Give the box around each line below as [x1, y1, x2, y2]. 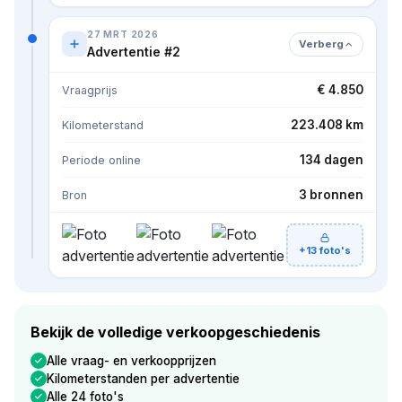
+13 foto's [298, 243, 351, 257]
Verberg [299, 37, 344, 50]
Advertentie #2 [87, 43, 180, 59]
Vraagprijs [62, 83, 118, 97]
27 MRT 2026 [87, 28, 159, 39]
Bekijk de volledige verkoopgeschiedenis [31, 322, 320, 341]
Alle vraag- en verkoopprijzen [47, 353, 216, 368]
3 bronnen [299, 187, 363, 202]
